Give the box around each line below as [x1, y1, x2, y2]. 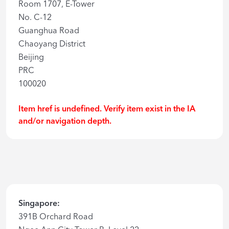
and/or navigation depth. [18, 116, 111, 126]
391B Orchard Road [18, 211, 93, 222]
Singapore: [18, 198, 60, 209]
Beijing [18, 52, 44, 62]
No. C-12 [18, 12, 52, 22]
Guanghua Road [18, 25, 79, 36]
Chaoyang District [18, 38, 85, 49]
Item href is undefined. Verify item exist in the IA [18, 103, 195, 114]
